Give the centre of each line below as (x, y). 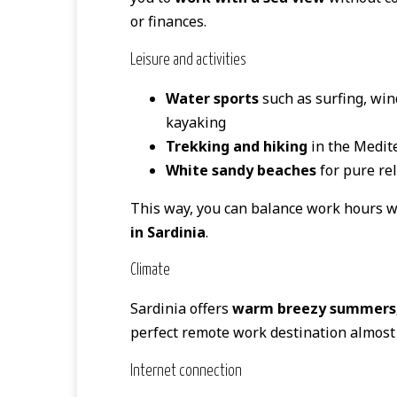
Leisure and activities (188, 60)
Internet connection (186, 371)
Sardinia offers (181, 309)
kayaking (196, 122)
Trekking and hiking (237, 146)
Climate (150, 271)
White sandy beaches (241, 170)
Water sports (212, 98)
